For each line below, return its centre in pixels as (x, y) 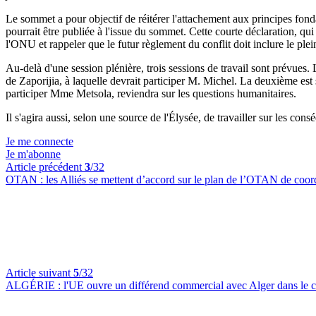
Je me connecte (39, 141)
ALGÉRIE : (35, 285)
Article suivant (39, 273)
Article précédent (45, 167)
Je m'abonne (33, 154)
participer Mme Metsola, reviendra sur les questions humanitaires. (151, 93)
